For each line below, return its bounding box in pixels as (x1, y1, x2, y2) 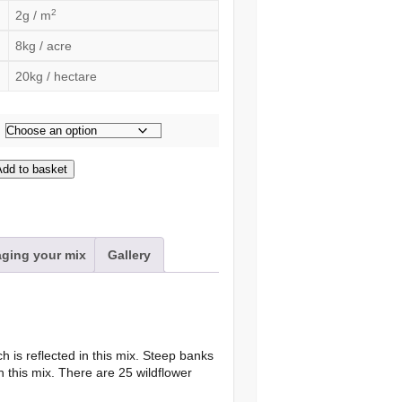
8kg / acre (14, 39, 72, 53)
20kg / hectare (14, 69, 97, 83)
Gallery (108, 248, 152, 262)
